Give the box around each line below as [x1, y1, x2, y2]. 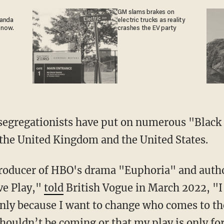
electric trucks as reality [117, 16, 185, 24]
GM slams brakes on [117, 8, 174, 16]
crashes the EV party [117, 24, 176, 32]
